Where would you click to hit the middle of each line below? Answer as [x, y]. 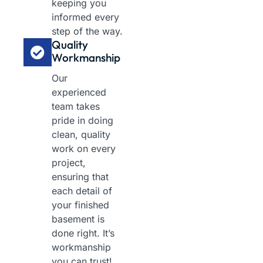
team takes [76, 107]
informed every [85, 17]
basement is [78, 219]
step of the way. [87, 31]
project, [69, 163]
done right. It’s [83, 233]
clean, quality [81, 135]
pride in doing [82, 121]
